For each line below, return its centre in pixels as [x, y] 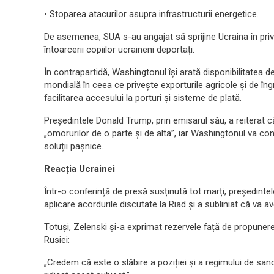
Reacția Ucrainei [80, 169]
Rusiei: [57, 240]
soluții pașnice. [74, 146]
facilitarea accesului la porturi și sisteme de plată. [143, 98]
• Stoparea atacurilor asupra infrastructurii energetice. [151, 14]
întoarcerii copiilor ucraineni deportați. [119, 50]
